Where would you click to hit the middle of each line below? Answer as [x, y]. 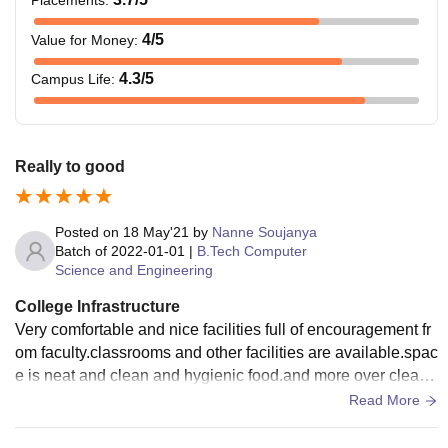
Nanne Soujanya [264, 231]
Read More [386, 399]
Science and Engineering [134, 269]
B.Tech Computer [252, 250]
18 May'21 [156, 231]
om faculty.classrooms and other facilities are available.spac [226, 352]
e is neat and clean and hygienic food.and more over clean [221, 375]
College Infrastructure [97, 306]
